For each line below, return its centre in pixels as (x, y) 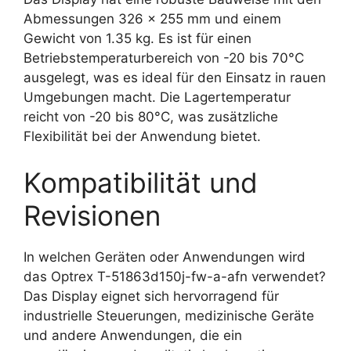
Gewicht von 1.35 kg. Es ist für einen (138, 38)
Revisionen (92, 215)
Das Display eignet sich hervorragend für (151, 296)
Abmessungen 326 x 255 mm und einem (152, 18)
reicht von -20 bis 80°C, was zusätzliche (151, 116)
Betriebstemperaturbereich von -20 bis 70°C (164, 58)
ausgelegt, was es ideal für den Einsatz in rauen (175, 77)
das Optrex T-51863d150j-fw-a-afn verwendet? (175, 277)
